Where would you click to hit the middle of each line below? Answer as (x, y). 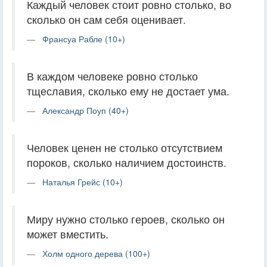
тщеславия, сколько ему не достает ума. (128, 91)
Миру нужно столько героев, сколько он (126, 219)
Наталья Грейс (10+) (83, 181)
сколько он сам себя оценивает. (106, 19)
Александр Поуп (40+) (86, 110)
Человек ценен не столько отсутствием (125, 147)
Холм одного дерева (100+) (96, 253)
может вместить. (68, 234)
